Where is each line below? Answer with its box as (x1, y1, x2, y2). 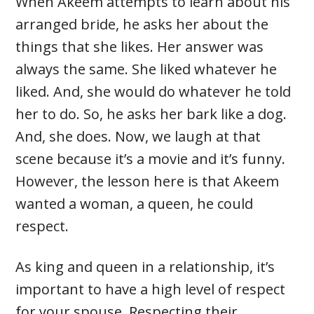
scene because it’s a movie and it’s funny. (15, 149, 286, 169)
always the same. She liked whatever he (15, 60, 278, 79)
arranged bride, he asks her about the (15, 15, 269, 34)
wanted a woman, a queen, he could (15, 194, 254, 214)
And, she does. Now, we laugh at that (15, 127, 261, 146)
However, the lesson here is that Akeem (15, 172, 280, 191)
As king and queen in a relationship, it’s (15, 257, 275, 277)
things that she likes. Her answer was (15, 37, 264, 57)
